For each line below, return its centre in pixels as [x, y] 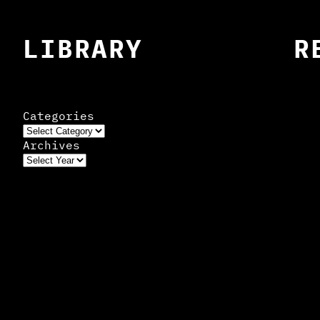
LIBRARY [83, 49]
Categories [59, 116]
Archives [51, 145]
